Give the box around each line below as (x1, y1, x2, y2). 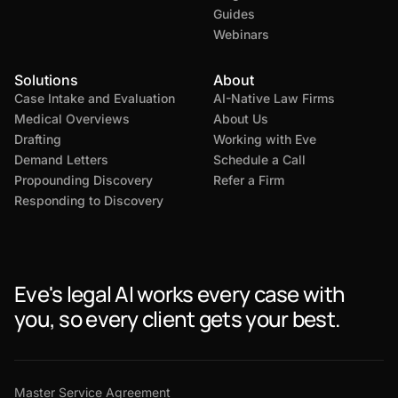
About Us (213, 111, 268, 127)
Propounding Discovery (14, 172, 153, 188)
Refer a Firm (213, 172, 284, 188)
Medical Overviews (14, 111, 130, 127)
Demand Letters (14, 152, 108, 168)
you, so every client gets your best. (14, 304, 340, 334)
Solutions (14, 71, 78, 90)
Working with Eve (213, 131, 316, 147)
